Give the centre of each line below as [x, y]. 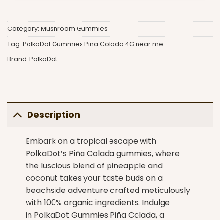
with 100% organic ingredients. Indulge [97, 202]
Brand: [18, 59]
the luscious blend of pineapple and [94, 165]
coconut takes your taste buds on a [94, 178]
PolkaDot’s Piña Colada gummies [88, 153]
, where [165, 153]
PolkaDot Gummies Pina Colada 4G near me [93, 44]
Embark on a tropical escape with [91, 141]
